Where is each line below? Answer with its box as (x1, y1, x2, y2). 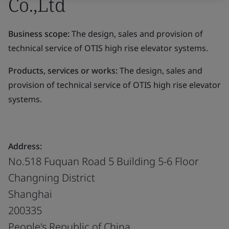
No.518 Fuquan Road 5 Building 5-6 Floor (8, 154, 199, 168)
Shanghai (8, 187, 52, 201)
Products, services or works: (8, 64, 118, 76)
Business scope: (8, 28, 70, 39)
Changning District (8, 170, 95, 185)
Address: (8, 140, 42, 152)
